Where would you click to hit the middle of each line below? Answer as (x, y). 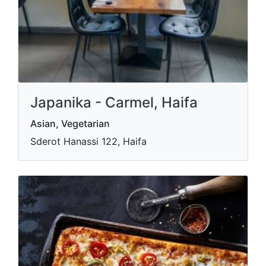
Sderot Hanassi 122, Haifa (88, 141)
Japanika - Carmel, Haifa (114, 102)
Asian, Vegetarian (70, 123)
